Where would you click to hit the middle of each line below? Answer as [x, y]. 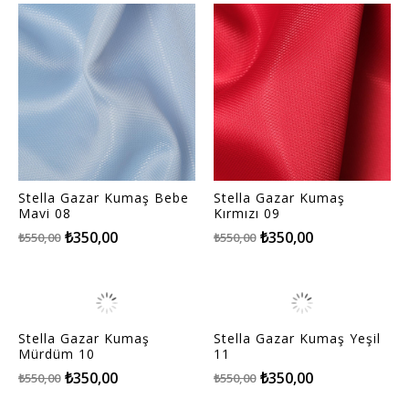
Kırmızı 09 [247, 213]
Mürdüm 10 [57, 353]
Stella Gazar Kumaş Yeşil [297, 338]
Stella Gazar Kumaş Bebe [104, 197]
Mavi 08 [45, 213]
